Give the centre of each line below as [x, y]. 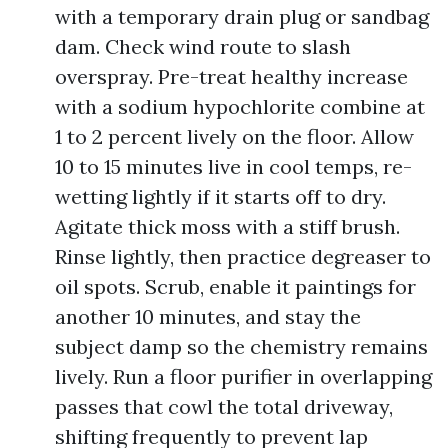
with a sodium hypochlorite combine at [240, 106]
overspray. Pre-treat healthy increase [231, 76]
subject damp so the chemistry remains [241, 346]
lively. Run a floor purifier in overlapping [243, 376]
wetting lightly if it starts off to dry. [220, 196]
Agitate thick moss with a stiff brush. [227, 226]
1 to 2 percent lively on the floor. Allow [234, 136]
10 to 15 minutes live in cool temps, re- [233, 166]
